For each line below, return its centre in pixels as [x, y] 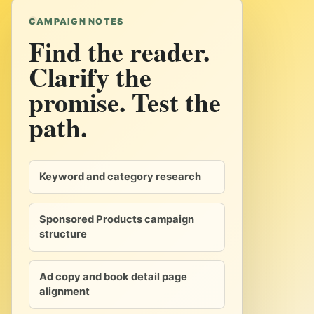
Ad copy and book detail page [113, 277]
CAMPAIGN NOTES [76, 21]
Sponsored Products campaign [117, 219]
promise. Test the [125, 102]
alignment [64, 292]
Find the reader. [119, 52]
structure [63, 234]
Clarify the [90, 77]
